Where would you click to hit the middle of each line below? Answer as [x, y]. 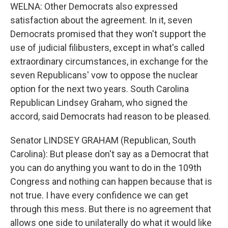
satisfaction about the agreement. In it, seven [101, 20]
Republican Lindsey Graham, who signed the [99, 103]
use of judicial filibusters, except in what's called [107, 48]
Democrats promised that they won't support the [108, 34]
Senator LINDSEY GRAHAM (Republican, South [103, 140]
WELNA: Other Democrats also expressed [94, 6]
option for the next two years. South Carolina [99, 89]
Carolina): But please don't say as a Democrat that [109, 154]
